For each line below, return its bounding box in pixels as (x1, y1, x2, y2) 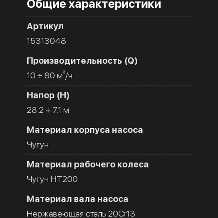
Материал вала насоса (27, 193, 128, 204)
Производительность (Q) (27, 55, 138, 66)
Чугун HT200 (27, 173, 78, 184)
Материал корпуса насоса (27, 124, 143, 135)
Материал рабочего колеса (27, 159, 149, 169)
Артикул (27, 20, 64, 31)
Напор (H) (27, 90, 70, 100)
